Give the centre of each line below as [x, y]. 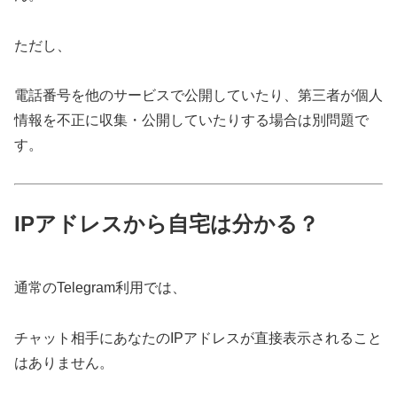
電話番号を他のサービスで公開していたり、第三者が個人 [198, 96]
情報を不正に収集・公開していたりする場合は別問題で [191, 121]
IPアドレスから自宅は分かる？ [167, 223]
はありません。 [64, 362]
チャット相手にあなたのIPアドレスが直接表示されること [198, 338]
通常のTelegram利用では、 [100, 288]
